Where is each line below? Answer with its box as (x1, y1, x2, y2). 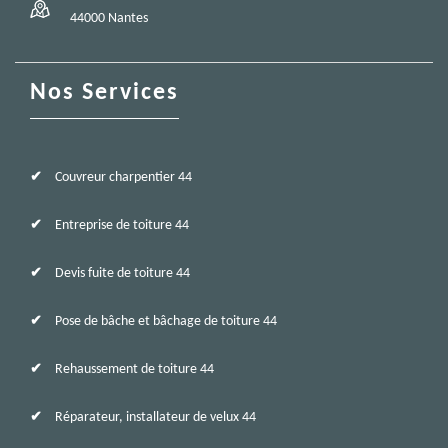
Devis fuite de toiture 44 (55, 266, 190, 281)
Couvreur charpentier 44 (55, 170, 192, 185)
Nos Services (30, 81, 179, 105)
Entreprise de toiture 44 (55, 218, 189, 233)
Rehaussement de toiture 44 (55, 362, 214, 377)
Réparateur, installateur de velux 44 (55, 410, 256, 425)
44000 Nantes (70, 11, 148, 26)
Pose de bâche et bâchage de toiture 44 (55, 314, 277, 329)
